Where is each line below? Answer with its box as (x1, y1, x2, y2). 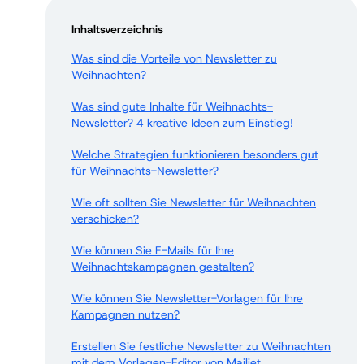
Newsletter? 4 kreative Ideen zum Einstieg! (71, 115, 293, 130)
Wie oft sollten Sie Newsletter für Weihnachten (71, 195, 316, 210)
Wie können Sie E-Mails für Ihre (71, 243, 234, 258)
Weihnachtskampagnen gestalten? (71, 259, 254, 274)
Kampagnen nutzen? (71, 307, 180, 322)
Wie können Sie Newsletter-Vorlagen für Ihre (71, 291, 303, 305)
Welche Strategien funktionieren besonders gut (71, 147, 318, 162)
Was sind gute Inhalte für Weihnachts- (71, 99, 273, 114)
